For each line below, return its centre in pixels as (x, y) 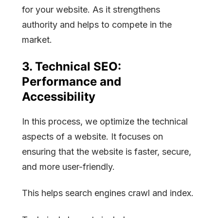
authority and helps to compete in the (97, 24)
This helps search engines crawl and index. (108, 193)
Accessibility (59, 96)
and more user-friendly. (68, 166)
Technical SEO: (78, 66)
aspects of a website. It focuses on (92, 136)
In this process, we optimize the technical (105, 121)
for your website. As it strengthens (91, 9)
